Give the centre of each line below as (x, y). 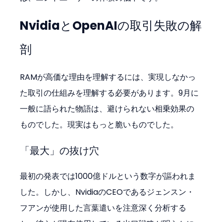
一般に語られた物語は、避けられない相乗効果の (107, 109)
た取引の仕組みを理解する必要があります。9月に (110, 93)
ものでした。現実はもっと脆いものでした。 (99, 124)
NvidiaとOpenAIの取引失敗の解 (111, 25)
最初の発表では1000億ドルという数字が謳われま (108, 176)
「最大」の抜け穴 (60, 150)
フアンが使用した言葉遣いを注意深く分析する (103, 208)
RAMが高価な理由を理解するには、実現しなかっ (108, 77)
